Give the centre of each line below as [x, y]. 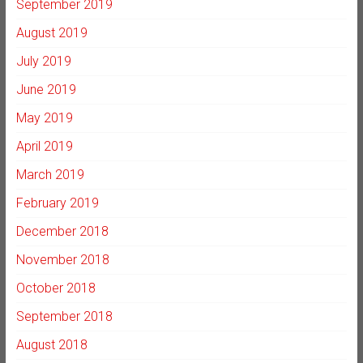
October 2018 [56, 288]
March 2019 [50, 174]
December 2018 [62, 231]
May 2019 [44, 117]
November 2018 [62, 259]
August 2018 [51, 344]
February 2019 [57, 203]
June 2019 [46, 89]
